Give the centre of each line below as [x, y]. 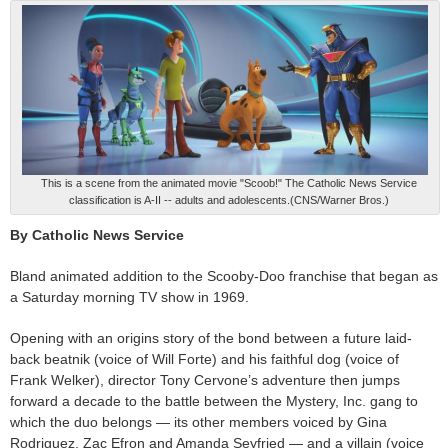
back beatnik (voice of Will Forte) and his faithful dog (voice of [204, 358]
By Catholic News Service [97, 234]
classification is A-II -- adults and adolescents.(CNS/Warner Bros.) [229, 199]
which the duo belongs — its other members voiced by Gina [198, 421]
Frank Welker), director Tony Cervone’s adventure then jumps [205, 379]
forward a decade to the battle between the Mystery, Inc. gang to [214, 400]
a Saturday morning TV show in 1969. [129, 296]
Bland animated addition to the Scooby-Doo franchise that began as [224, 275]
